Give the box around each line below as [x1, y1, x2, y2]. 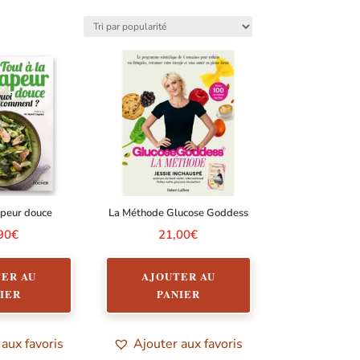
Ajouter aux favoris [133, 334, 243, 353]
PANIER [156, 285, 200, 301]
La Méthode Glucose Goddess [108, 206, 248, 221]
